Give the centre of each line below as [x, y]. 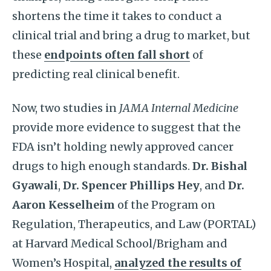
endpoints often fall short [117, 55]
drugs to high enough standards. [102, 166]
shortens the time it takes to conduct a [117, 16]
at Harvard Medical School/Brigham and [120, 243]
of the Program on [165, 205]
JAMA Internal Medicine [179, 108]
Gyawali [35, 185]
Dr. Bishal [220, 166]
